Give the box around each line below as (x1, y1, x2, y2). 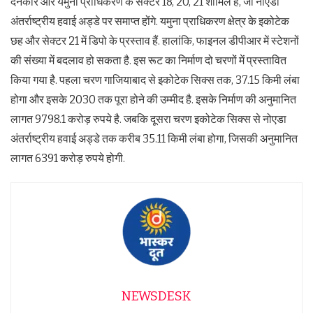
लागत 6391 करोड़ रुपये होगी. (10, 151, 125, 165)
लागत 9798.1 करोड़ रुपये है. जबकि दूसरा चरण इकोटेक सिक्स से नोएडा (10, 112, 286, 126)
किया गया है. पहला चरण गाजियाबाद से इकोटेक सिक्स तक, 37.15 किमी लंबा (10, 73, 300, 87)
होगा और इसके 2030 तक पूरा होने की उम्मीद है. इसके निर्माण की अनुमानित (10, 92, 296, 106)
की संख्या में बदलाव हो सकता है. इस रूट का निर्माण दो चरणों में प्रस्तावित (10, 53, 286, 67)
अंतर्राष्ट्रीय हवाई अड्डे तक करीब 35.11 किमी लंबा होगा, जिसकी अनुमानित (10, 131, 298, 145)
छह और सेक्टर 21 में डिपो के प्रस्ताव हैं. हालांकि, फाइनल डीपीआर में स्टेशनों (10, 34, 299, 48)
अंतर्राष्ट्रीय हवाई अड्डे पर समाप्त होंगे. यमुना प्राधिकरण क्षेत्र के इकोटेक (10, 14, 289, 28)
